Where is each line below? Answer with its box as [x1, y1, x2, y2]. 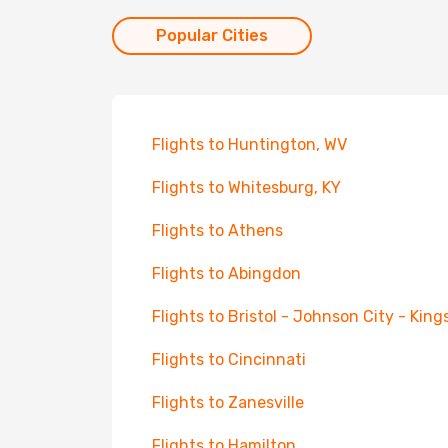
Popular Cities [156, 26, 268, 45]
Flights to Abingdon [152, 264, 301, 283]
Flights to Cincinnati [152, 350, 306, 369]
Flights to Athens [152, 221, 283, 240]
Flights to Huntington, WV [152, 135, 347, 154]
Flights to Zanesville [152, 393, 304, 412]
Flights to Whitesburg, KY [152, 178, 341, 197]
